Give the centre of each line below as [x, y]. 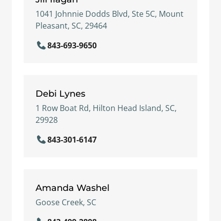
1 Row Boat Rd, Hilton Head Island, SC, [106, 108]
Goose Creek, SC [66, 202]
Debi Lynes [60, 93]
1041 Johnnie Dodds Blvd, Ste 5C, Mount [110, 14]
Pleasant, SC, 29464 [71, 26]
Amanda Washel [73, 188]
